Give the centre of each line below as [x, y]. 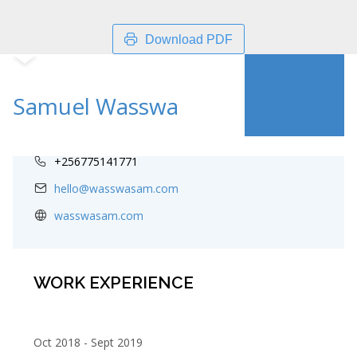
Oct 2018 [57, 343]
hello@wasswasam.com [116, 188]
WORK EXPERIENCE [113, 282]
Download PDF [189, 39]
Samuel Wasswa [95, 106]
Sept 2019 [116, 343]
